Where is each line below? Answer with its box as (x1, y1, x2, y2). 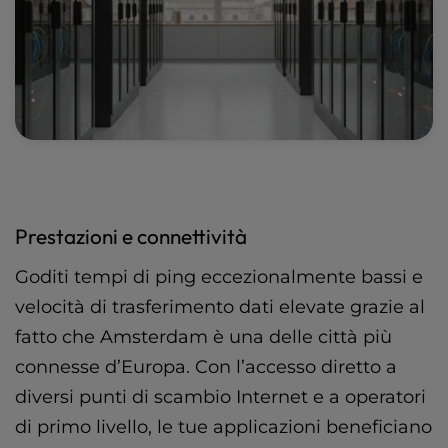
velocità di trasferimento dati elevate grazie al (15, 295, 425, 318)
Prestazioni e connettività (15, 222, 247, 249)
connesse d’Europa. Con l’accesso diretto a (15, 355, 397, 378)
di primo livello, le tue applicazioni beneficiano (15, 415, 432, 438)
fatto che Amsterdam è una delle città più (15, 325, 392, 348)
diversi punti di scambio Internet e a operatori (15, 385, 426, 408)
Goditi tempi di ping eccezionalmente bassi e (15, 265, 423, 288)
